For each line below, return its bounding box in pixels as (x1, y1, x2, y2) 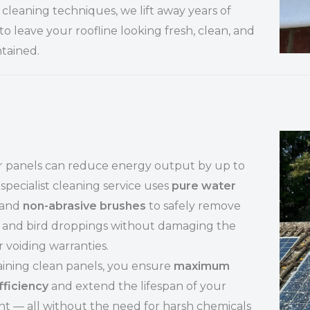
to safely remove (146, 199, 241, 212)
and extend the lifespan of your (48, 280, 226, 293)
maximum (174, 259, 230, 273)
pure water (172, 179, 236, 192)
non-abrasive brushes (23, 199, 146, 212)
